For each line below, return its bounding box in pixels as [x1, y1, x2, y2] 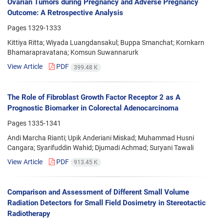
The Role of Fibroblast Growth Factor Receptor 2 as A [7, 92, 180, 102]
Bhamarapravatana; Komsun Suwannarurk [7, 48, 138, 57]
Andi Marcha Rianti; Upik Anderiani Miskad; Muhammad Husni [7, 133, 194, 142]
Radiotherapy [7, 209, 50, 218]
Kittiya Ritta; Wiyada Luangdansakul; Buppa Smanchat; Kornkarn [7, 39, 204, 47]
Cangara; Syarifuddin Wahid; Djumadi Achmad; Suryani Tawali [7, 143, 194, 152]
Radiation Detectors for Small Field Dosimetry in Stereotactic [7, 198, 206, 207]
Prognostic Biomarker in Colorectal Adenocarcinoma [7, 103, 178, 112]
